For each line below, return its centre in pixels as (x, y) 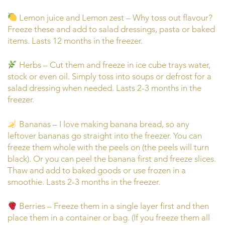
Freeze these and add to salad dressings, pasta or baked (111, 29)
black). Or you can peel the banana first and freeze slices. (112, 158)
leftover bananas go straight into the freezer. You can (105, 135)
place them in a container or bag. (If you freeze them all (109, 218)
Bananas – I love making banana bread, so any (103, 124)
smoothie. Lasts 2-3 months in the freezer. (84, 182)
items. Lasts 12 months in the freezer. (75, 40)
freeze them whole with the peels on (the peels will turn (108, 147)
